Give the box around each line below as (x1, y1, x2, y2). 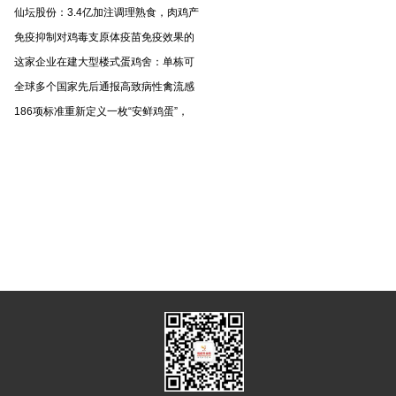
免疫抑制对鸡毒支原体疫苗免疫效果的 (14, 31, 194, 43)
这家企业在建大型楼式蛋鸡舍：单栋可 (14, 56, 194, 68)
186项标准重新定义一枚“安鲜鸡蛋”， (14, 105, 188, 118)
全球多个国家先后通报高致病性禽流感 (14, 80, 194, 93)
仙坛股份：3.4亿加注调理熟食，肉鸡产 (14, 6, 199, 19)
